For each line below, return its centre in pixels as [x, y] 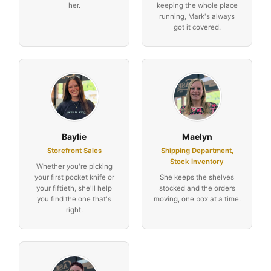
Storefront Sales [74, 150]
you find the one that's [74, 199]
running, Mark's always [197, 16]
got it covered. [197, 27]
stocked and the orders [197, 188]
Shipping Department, [197, 150]
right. [74, 210]
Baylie [74, 136]
